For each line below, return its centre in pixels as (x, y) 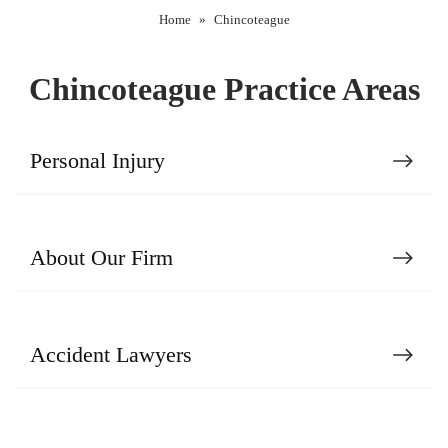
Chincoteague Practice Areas (224, 89)
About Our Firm (101, 258)
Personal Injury (97, 161)
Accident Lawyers (111, 355)
